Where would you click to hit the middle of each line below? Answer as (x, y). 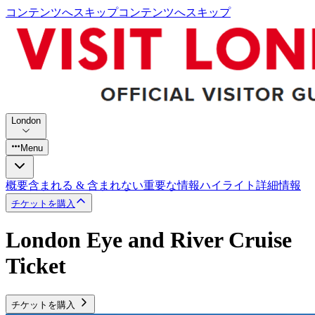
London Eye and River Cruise (149, 240)
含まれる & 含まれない (86, 185)
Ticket (36, 266)
